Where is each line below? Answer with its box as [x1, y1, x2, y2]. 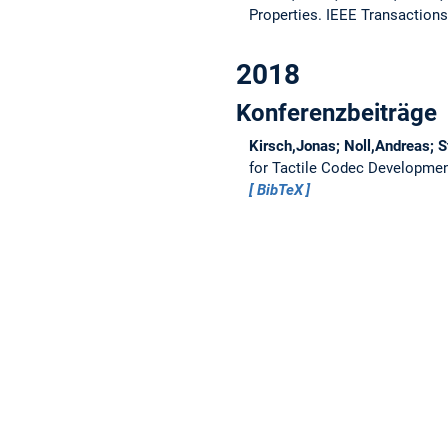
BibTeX [256, 180, 303, 199]
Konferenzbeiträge [236, 98, 437, 127]
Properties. [248, 5, 326, 24]
